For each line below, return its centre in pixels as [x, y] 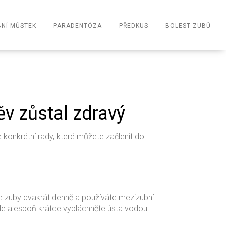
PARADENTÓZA [78, 26]
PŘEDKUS [134, 26]
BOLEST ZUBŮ [188, 26]
